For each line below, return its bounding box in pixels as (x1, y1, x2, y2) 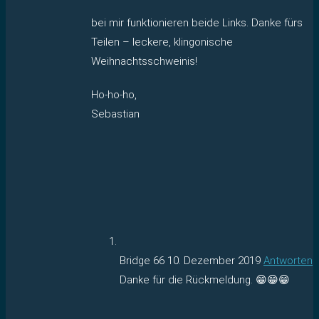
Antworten (263, 253, 313, 267)
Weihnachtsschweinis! (91, 54, 197, 68)
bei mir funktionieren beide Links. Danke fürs (91, 16, 303, 29)
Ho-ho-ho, (91, 88, 137, 101)
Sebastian (91, 107, 140, 120)
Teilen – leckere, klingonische (91, 35, 233, 48)
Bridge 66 (120, 253, 167, 267)
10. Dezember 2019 (167, 253, 261, 267)
